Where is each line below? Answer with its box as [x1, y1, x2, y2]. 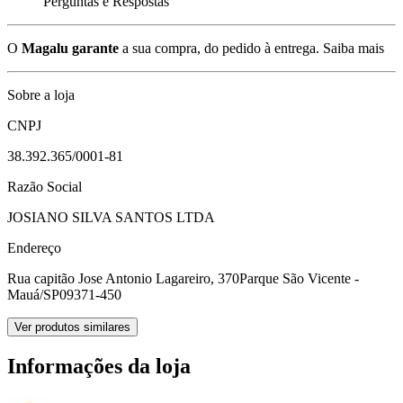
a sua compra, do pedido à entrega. [119, 40, 319, 57]
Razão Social [7, 179, 82, 195]
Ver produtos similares [14, 320, 130, 335]
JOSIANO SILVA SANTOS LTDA [7, 210, 215, 226]
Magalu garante [22, 40, 119, 57]
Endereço [7, 240, 61, 256]
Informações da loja [7, 354, 191, 379]
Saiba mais [323, 40, 384, 57]
